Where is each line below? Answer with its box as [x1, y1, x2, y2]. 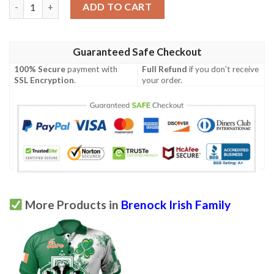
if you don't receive [187, 64, 259, 75]
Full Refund [142, 64, 188, 75]
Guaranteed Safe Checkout [72, 46, 202, 59]
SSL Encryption [14, 75, 75, 86]
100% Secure [14, 64, 66, 75]
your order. [142, 75, 183, 86]
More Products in [22, 198, 121, 212]
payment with [65, 64, 118, 75]
